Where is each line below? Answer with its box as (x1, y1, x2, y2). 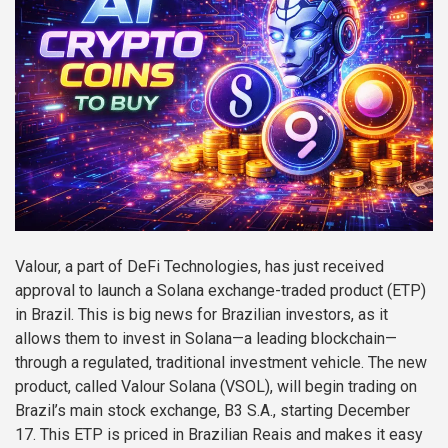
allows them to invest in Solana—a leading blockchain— (15, 329, 397, 349)
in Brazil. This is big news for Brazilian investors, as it (15, 305, 388, 325)
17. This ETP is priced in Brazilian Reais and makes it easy (15, 425, 423, 445)
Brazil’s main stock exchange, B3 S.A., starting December (15, 401, 410, 421)
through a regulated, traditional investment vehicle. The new (15, 353, 427, 373)
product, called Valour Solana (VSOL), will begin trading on (15, 377, 417, 397)
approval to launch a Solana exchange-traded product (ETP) (15, 281, 426, 301)
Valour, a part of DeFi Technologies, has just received (15, 257, 384, 277)
